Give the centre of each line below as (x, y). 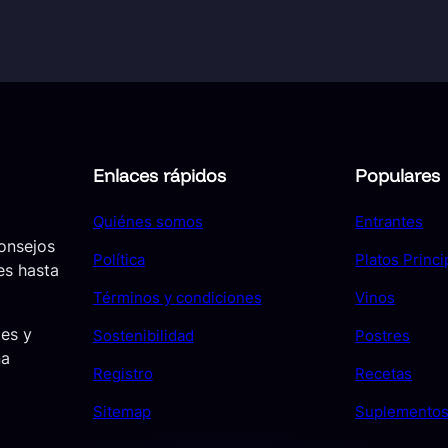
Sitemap (121, 412)
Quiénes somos (147, 222)
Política (118, 260)
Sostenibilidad (143, 336)
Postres (383, 336)
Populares (398, 175)
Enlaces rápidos (159, 175)
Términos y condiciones (177, 298)
